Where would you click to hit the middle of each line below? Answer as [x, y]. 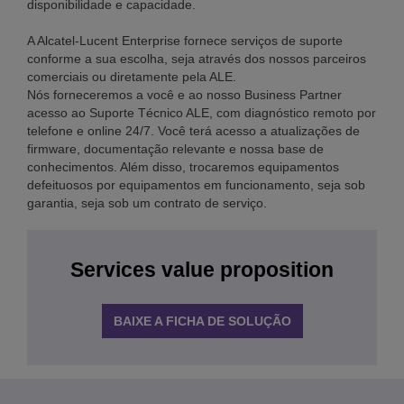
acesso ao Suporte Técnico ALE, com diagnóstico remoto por [202, 113]
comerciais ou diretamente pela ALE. [132, 77]
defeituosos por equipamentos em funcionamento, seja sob [196, 185]
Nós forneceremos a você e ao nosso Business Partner [184, 95]
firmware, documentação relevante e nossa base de [175, 149]
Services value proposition [202, 270]
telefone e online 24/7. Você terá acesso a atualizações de [193, 131]
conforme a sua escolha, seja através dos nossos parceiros [197, 59]
